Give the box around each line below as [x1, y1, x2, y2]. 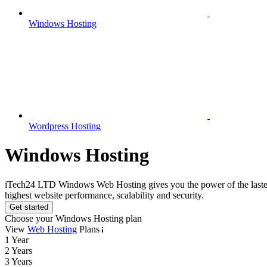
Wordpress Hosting [29, 121, 101, 131]
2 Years [5, 245, 32, 256]
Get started [10, 202, 48, 212]
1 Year [5, 234, 29, 245]
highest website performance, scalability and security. [5, 190, 204, 200]
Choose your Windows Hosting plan [5, 213, 142, 223]
